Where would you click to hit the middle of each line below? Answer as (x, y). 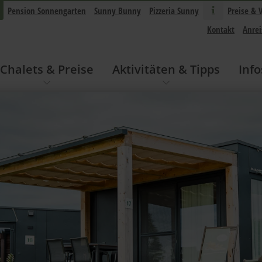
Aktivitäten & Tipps (166, 69)
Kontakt (221, 29)
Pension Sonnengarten (47, 11)
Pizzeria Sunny (174, 11)
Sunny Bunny (118, 11)
